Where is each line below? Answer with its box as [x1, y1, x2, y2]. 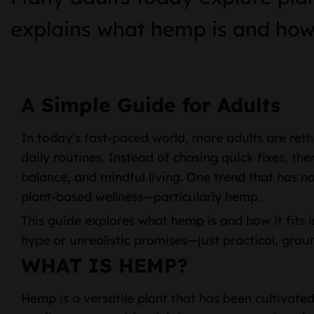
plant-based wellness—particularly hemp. [21, 189, 261, 205]
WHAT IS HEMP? [21, 252, 188, 278]
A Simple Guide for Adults [21, 93, 280, 118]
